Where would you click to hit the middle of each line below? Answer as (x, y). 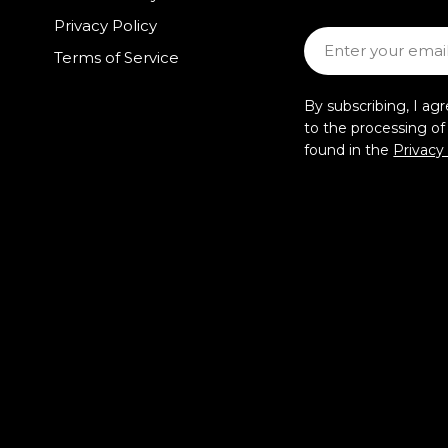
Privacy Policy (105, 25)
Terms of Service (116, 57)
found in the (349, 150)
